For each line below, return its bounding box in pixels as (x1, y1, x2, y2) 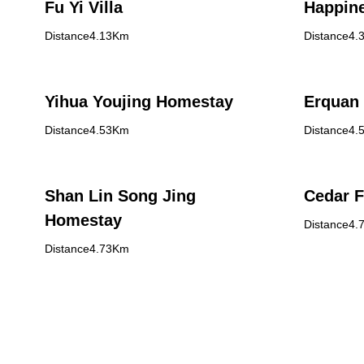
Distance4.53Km (45, 123, 129, 136)
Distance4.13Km (45, 29, 129, 42)
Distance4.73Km (45, 242, 129, 255)
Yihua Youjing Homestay (45, 93, 233, 110)
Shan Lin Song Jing (45, 187, 196, 205)
